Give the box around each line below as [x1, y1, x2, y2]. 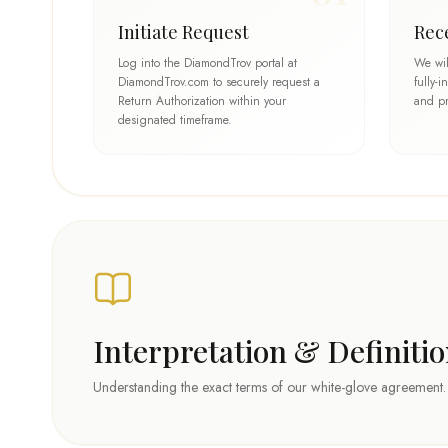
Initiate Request [118, 20, 249, 44]
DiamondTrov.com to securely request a [118, 73, 320, 91]
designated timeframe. [118, 111, 232, 129]
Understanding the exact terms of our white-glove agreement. [93, 376, 446, 397]
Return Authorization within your [118, 92, 286, 110]
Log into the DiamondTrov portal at [118, 54, 297, 72]
